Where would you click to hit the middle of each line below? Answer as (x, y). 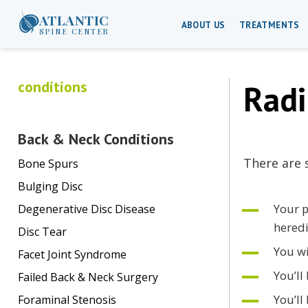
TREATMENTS (269, 25)
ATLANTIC (74, 20)
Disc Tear (42, 232)
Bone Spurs (48, 164)
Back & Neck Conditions (96, 139)
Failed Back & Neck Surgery (88, 277)
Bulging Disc (50, 187)
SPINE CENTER (74, 31)
